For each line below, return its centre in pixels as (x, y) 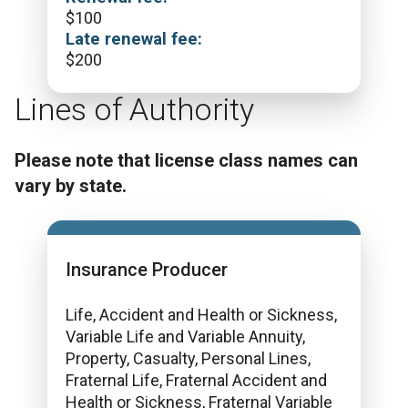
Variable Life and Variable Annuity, (185, 337)
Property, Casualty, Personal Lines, (188, 358)
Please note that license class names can (186, 160)
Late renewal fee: (134, 39)
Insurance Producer (147, 270)
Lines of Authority (134, 109)
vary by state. (71, 186)
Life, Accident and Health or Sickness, (201, 315)
